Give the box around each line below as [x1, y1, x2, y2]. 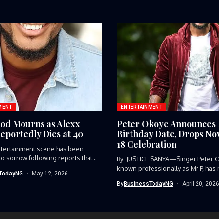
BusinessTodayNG [124, 180, 173, 187]
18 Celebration [117, 138, 176, 150]
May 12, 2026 [32, 170, 68, 177]
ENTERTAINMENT [121, 104, 162, 109]
